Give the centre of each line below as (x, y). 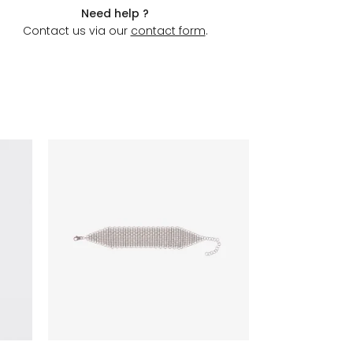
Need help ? (115, 14)
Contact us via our (76, 31)
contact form (168, 31)
